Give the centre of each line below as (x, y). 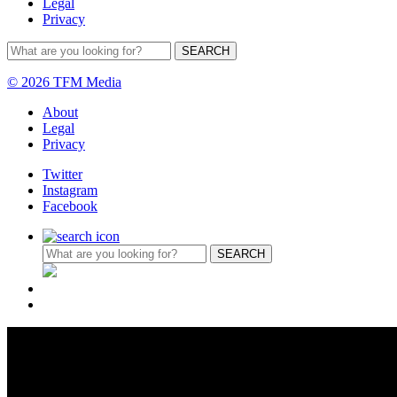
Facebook (70, 206)
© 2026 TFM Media (64, 82)
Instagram (70, 190)
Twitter (62, 174)
